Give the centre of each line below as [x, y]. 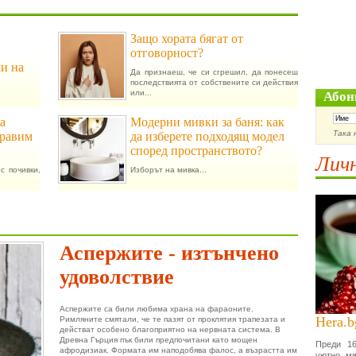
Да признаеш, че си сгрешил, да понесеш [214, 72]
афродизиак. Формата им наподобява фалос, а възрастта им [178, 350]
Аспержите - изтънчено [169, 253]
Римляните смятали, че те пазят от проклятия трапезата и [172, 319]
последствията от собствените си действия [214, 82]
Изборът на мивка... [168, 170]
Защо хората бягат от [187, 39]
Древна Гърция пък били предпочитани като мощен [159, 340]
